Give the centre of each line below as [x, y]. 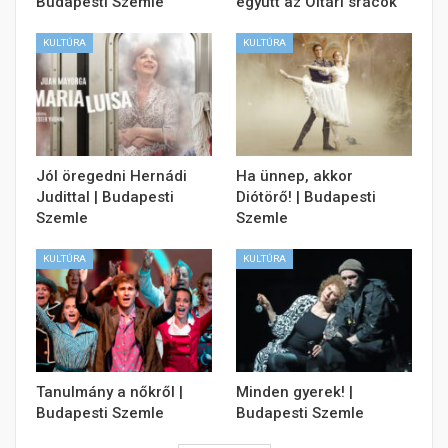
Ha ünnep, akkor [294, 175]
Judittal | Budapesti [105, 196]
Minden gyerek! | [294, 391]
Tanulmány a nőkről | [109, 391]
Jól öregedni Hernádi [111, 175]
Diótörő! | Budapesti [306, 196]
